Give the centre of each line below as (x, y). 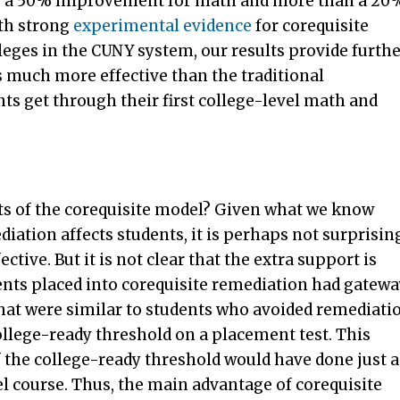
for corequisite (310, 25)
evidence (217, 25)
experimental (126, 25)
